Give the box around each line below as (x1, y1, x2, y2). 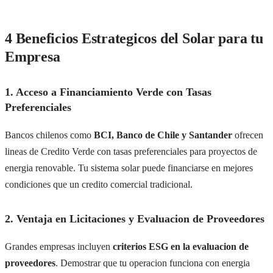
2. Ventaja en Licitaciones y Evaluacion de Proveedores (5, 213, 264, 225)
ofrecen (232, 129, 263, 140)
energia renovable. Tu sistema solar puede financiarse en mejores (5, 162, 253, 173)
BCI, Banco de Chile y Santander (94, 129, 232, 140)
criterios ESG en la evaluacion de (113, 241, 249, 252)
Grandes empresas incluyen (5, 241, 113, 252)
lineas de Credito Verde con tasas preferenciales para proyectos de (5, 146, 257, 157)
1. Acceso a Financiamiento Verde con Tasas (5, 86, 211, 99)
